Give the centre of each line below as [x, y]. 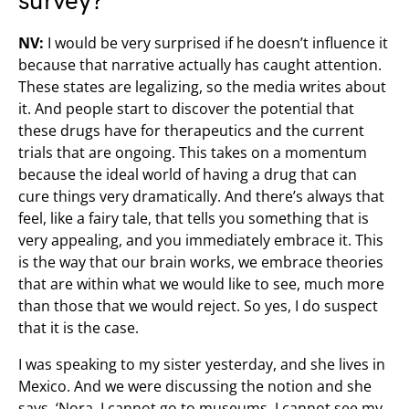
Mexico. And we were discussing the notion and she [195, 386]
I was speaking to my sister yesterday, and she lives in [202, 364]
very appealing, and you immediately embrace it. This [201, 240]
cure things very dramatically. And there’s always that [201, 196]
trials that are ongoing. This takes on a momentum [193, 152]
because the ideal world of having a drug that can [188, 174]
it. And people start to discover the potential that [186, 109]
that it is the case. [79, 328]
